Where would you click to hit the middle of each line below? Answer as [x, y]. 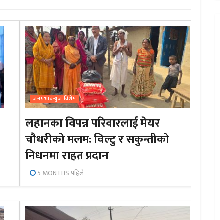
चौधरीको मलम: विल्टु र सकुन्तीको [97, 139]
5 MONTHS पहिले [60, 173]
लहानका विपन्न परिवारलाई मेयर [93, 123]
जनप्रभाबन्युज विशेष [55, 98]
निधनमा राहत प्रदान [67, 155]
